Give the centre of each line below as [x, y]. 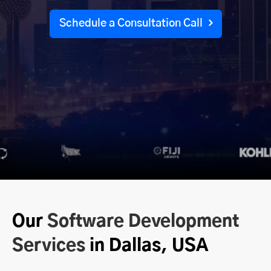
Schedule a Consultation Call [131, 24]
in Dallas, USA [147, 246]
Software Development [143, 222]
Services [49, 246]
